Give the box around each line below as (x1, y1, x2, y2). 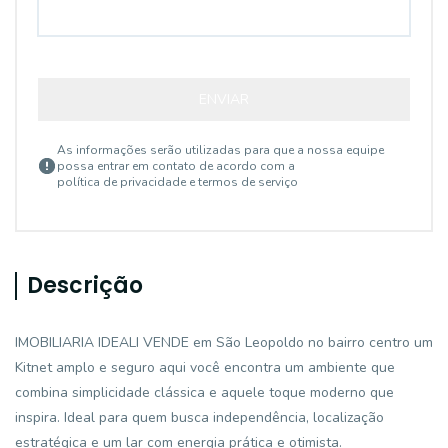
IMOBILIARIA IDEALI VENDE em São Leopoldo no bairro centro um (15, 333, 433, 352)
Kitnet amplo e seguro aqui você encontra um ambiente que (15, 358, 395, 377)
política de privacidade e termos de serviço (57, 174, 298, 190)
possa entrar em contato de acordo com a (57, 158, 295, 174)
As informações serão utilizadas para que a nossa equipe (57, 142, 384, 158)
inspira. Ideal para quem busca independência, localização (15, 408, 384, 427)
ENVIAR (199, 90, 249, 109)
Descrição (27, 270, 143, 301)
